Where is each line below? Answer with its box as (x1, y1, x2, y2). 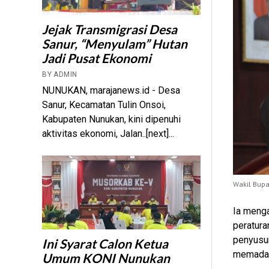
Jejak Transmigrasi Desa (42, 22, 178, 37)
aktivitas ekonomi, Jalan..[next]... (42, 128, 175, 140)
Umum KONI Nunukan (42, 250, 171, 266)
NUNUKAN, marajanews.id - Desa (42, 85, 181, 97)
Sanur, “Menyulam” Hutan (42, 36, 188, 52)
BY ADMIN (42, 70, 77, 79)
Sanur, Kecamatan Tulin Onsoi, (42, 99, 166, 111)
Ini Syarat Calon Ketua (42, 236, 169, 252)
